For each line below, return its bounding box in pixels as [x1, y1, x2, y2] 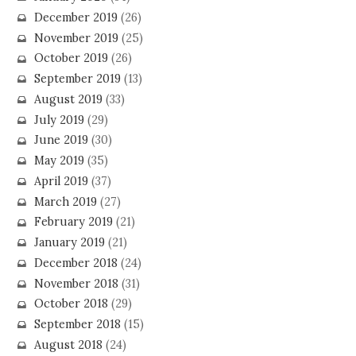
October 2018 [33, 296, 108, 311]
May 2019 [33, 153, 84, 168]
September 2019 [33, 72, 121, 87]
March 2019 [33, 194, 97, 209]
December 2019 [33, 10, 118, 25]
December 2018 [33, 255, 118, 270]
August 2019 [33, 91, 103, 106]
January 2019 [33, 235, 105, 250]
